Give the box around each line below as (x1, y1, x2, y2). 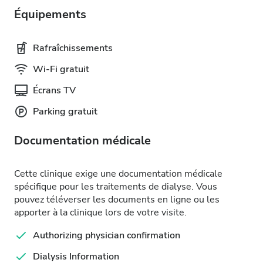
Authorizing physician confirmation (33, 229, 180, 242)
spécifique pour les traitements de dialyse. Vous (14, 180, 217, 193)
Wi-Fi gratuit (33, 63, 89, 76)
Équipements (14, 6, 86, 22)
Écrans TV (33, 84, 76, 97)
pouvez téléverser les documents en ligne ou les (14, 193, 220, 206)
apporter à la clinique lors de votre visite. (14, 206, 187, 219)
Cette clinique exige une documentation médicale (14, 167, 222, 180)
